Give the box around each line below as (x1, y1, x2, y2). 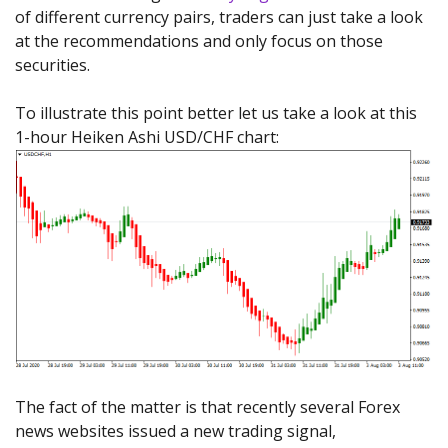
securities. (15, 54, 90, 76)
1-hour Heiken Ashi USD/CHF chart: (15, 126, 279, 148)
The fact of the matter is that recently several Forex (15, 396, 400, 419)
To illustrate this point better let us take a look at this (15, 102, 417, 124)
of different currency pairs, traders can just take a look (15, 6, 423, 28)
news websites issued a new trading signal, (15, 420, 336, 443)
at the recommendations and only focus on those (15, 30, 383, 52)
